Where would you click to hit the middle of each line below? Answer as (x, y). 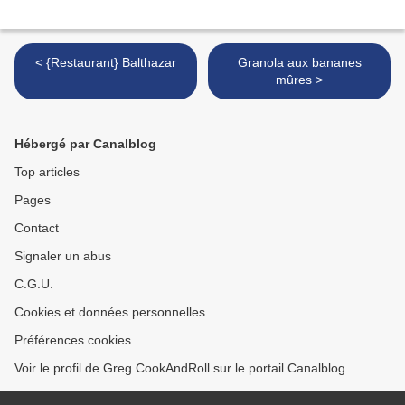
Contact (37, 228)
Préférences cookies (73, 340)
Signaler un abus (63, 256)
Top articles (47, 172)
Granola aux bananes (299, 63)
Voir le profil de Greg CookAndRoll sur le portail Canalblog (180, 368)
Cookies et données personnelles (110, 312)
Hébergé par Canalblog (85, 144)
